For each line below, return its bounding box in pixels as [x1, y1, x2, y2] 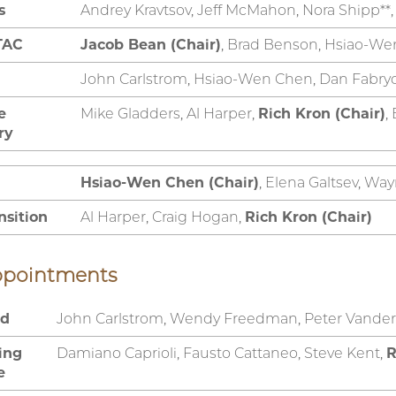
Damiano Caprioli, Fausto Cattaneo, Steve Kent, [57, 344, 386, 362]
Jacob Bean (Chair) [80, 35, 221, 53]
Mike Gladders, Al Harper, [80, 104, 258, 122]
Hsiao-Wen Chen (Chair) [80, 173, 259, 191]
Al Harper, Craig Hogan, [80, 208, 245, 225]
